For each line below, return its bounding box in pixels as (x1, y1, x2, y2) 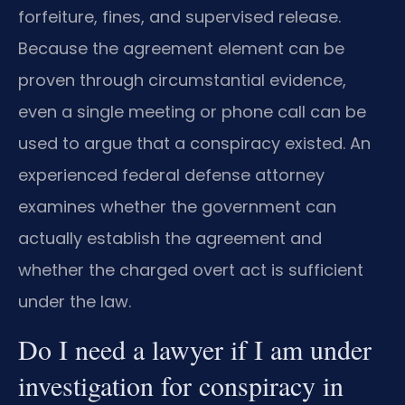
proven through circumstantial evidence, (18, 69, 346, 92)
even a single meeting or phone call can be (18, 100, 366, 124)
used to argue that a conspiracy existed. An (18, 132, 371, 155)
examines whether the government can (18, 195, 336, 219)
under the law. (18, 290, 131, 314)
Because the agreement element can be (18, 37, 344, 61)
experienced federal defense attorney (18, 164, 325, 187)
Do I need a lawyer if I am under (18, 330, 372, 367)
